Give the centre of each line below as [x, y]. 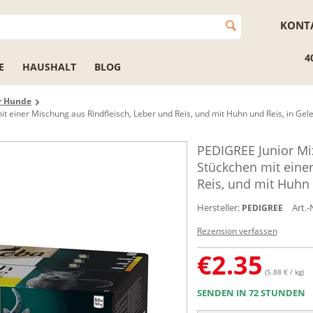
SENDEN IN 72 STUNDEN [251, 293]
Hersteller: [218, 208]
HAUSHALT [49, 67]
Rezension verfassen [237, 231]
